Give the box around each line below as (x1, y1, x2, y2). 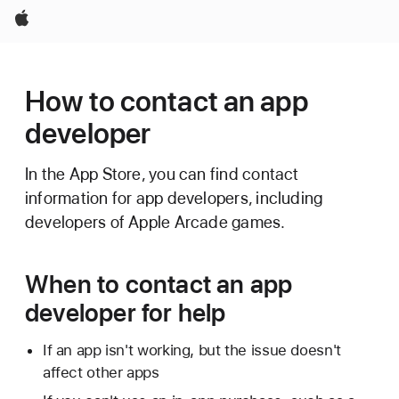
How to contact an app (25, 85, 308, 118)
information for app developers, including (25, 188, 323, 208)
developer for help (25, 297, 226, 328)
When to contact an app (25, 269, 293, 299)
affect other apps (42, 363, 159, 381)
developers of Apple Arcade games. (25, 212, 286, 232)
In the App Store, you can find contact (25, 164, 299, 184)
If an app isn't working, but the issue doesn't (42, 341, 341, 359)
